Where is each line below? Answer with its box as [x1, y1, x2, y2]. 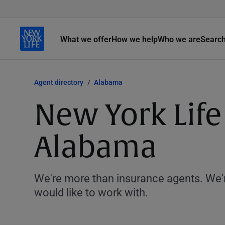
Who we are [158, 33, 200, 44]
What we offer [60, 33, 111, 44]
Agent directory [34, 77, 83, 87]
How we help [111, 33, 158, 44]
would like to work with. [34, 185, 148, 199]
